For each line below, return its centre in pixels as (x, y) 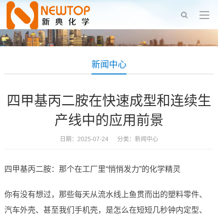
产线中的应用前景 (109, 121)
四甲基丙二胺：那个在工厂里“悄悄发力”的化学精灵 (92, 169)
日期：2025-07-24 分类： (97, 139)
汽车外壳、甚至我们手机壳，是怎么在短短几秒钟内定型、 (105, 210)
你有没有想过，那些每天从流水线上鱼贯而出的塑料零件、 (105, 195)
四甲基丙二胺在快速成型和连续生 (109, 101)
